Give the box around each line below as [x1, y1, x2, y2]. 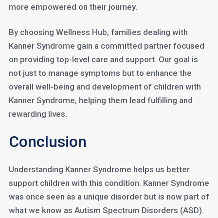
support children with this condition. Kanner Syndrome [8, 178, 209, 188]
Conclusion [8, 132, 87, 151]
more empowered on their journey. [8, 2, 137, 12]
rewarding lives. [8, 109, 67, 119]
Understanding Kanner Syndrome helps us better [8, 164, 190, 174]
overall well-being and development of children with [8, 82, 201, 91]
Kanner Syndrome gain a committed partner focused [8, 41, 204, 51]
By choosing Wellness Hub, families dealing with [8, 27, 188, 37]
